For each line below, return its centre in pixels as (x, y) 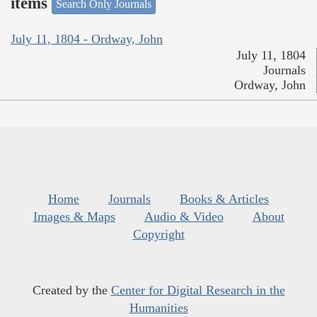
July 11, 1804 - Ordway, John (87, 39)
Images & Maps (74, 216)
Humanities (158, 307)
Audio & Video (184, 216)
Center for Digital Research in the (198, 290)
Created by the (71, 290)
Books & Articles (224, 198)
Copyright (158, 234)
